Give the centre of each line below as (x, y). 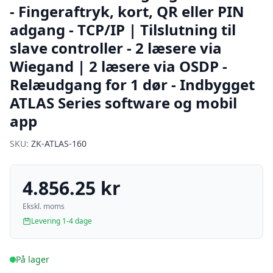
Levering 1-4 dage (62, 221)
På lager (33, 259)
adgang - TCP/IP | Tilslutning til (123, 30)
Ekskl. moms (44, 206)
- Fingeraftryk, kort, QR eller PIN (127, 11)
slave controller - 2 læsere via (116, 48)
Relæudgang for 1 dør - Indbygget (132, 84)
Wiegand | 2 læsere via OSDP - (119, 66)
